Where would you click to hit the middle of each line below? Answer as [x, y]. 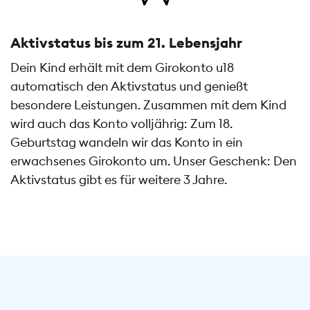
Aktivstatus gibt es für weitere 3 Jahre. [119, 180]
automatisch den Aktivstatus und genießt [129, 86]
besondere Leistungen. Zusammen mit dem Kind [148, 105]
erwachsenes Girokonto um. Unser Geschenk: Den [154, 161]
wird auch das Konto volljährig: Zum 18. [121, 124]
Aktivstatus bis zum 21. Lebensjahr [126, 43]
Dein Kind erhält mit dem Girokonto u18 [122, 68]
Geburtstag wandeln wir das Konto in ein [127, 143]
